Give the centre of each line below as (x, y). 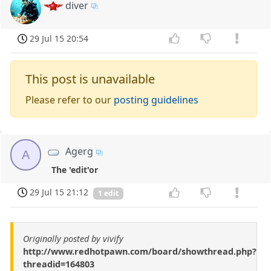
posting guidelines (156, 100)
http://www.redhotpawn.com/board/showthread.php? (140, 252)
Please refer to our (70, 100)
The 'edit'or (75, 169)
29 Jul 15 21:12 (59, 192)
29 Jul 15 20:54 (59, 38)
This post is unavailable (90, 79)
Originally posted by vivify (73, 239)
